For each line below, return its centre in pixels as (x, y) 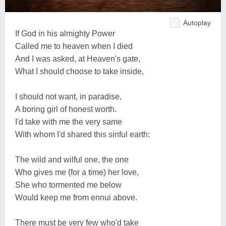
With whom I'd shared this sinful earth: (82, 134)
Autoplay (197, 22)
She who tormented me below (68, 185)
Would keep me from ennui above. (76, 197)
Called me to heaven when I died (74, 46)
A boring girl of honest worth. (66, 109)
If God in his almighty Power (65, 33)
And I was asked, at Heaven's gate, (78, 59)
